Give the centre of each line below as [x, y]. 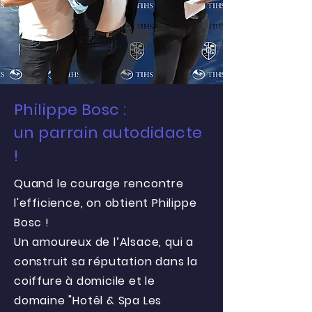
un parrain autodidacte [108, 133]
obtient [127, 203]
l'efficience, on [60, 203]
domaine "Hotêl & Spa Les [88, 301]
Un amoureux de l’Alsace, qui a [104, 242]
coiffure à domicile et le [85, 281]
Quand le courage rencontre [99, 184]
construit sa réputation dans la [106, 262]
